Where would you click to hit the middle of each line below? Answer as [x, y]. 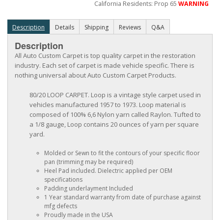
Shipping [96, 27]
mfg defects [61, 206]
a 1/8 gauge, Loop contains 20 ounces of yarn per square [114, 124]
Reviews [130, 27]
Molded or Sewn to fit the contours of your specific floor [122, 153]
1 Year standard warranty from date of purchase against [123, 197]
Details [65, 27]
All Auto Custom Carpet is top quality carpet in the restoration [105, 56]
